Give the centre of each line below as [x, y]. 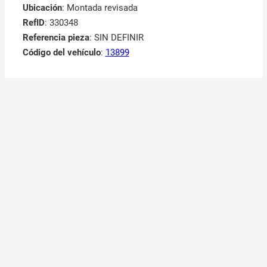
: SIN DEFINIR [116, 38]
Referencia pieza [56, 38]
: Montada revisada [100, 8]
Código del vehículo [61, 53]
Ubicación [42, 8]
